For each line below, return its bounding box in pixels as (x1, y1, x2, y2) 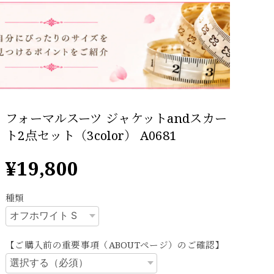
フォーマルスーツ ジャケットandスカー (6, 109, 228, 127)
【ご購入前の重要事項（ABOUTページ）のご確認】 (6, 238, 225, 251)
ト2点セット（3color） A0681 (6, 126, 177, 144)
